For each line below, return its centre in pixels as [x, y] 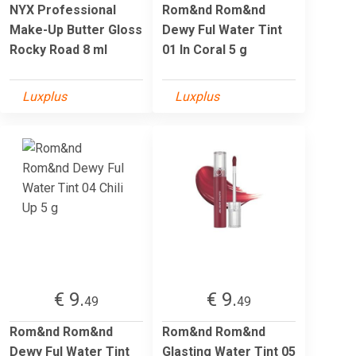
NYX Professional [63, 10]
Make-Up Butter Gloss [76, 29]
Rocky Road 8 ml [58, 49]
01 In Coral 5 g [205, 49]
